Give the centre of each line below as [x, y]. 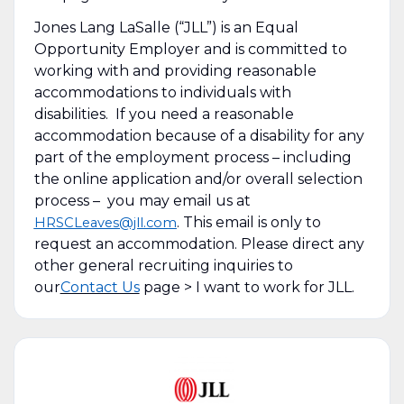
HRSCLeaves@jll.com [105, 222]
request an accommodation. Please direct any [199, 243]
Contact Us [100, 287]
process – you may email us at [142, 200]
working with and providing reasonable [175, 70]
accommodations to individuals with [162, 92]
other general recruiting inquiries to [163, 265]
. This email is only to [248, 222]
